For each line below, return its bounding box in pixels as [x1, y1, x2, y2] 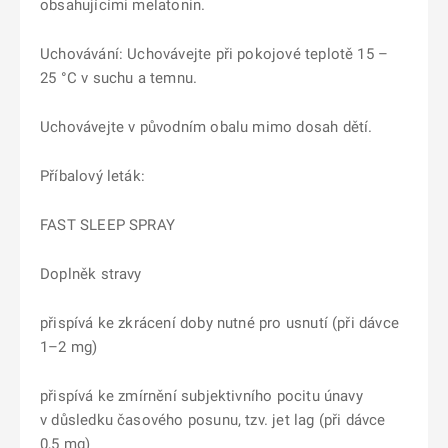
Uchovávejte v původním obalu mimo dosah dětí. [40, 118, 373, 136]
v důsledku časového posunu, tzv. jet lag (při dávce [40, 411, 386, 429]
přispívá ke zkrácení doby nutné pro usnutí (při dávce [40, 314, 399, 332]
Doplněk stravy [40, 265, 142, 283]
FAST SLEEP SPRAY [40, 216, 175, 234]
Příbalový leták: [40, 167, 145, 185]
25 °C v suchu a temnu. [40, 69, 198, 87]
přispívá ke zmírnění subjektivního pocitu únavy [40, 387, 363, 405]
